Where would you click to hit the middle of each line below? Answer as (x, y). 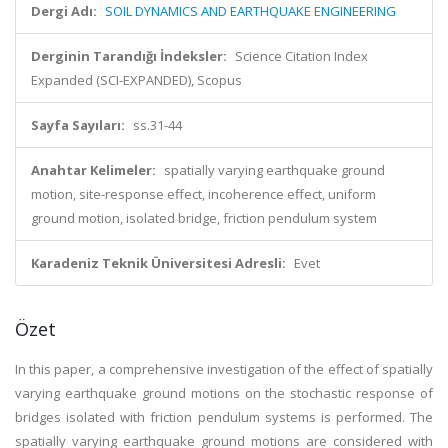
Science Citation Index (301, 56)
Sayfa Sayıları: (78, 125)
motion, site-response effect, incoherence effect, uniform (203, 194)
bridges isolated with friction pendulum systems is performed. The (224, 417)
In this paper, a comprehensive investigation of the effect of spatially (224, 369)
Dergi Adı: (64, 11)
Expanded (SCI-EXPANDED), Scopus (136, 80)
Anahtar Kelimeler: (93, 170)
